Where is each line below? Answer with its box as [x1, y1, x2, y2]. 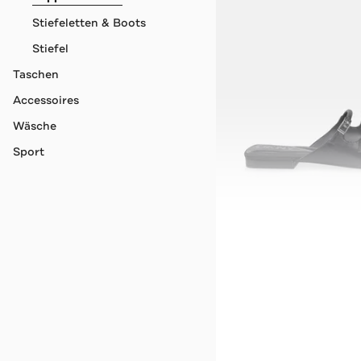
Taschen [13, 66, 59, 81]
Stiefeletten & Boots [32, 15, 146, 30]
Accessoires [13, 92, 79, 107]
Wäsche [13, 118, 56, 133]
